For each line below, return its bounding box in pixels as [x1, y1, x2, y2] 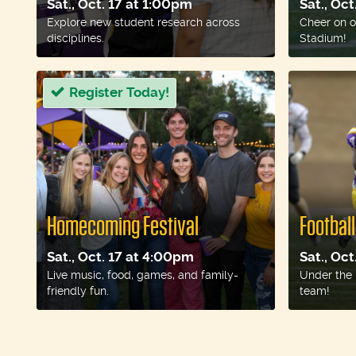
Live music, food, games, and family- [47, 268, 239, 281]
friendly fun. [47, 284, 110, 297]
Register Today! [68, 84, 169, 101]
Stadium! [299, 32, 346, 45]
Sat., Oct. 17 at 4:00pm [47, 248, 195, 265]
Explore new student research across [47, 16, 241, 29]
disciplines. [47, 32, 105, 45]
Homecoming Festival [47, 211, 199, 242]
